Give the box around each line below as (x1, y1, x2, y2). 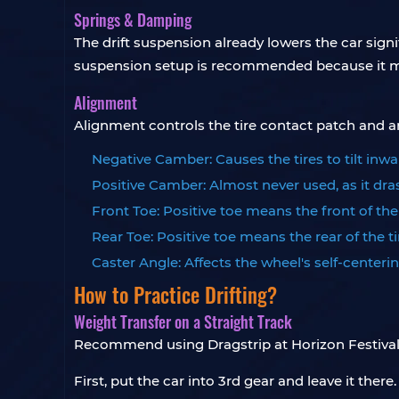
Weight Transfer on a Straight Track (74, 310, 292, 333)
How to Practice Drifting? (74, 280, 277, 310)
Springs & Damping (74, 8, 191, 31)
